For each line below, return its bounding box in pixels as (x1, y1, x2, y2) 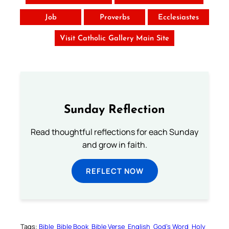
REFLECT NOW (85, 166, 144, 176)
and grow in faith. (82, 139, 147, 151)
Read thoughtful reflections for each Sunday (31, 126, 198, 138)
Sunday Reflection (64, 104, 165, 116)
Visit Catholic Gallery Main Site (60, 35, 169, 43)
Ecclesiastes (158, 14, 199, 22)
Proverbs (99, 14, 130, 22)
